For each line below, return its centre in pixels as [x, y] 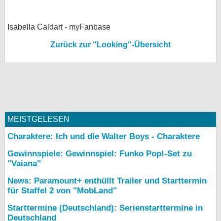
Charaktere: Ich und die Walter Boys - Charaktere [104, 136]
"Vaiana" [24, 164]
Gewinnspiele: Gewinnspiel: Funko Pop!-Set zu [100, 154]
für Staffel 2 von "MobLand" [62, 191]
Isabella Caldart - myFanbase [59, 27]
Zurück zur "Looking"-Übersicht [110, 45]
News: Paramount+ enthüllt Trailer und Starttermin [107, 181]
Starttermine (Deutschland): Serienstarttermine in [105, 208]
